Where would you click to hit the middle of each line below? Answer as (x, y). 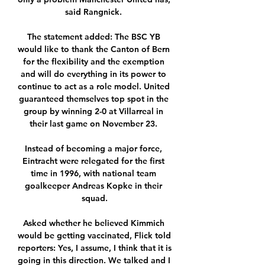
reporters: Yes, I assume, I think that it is (95, 248)
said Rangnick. (95, 12)
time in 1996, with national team (93, 174)
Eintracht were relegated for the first (93, 161)
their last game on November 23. (95, 124)
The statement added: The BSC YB (93, 37)
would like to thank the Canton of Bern (94, 49)
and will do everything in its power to (93, 74)
